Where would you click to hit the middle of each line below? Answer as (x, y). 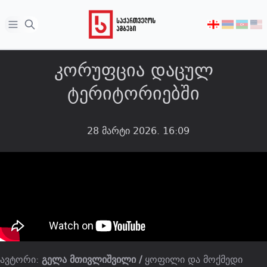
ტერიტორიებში (133, 93)
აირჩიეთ (226, 25)
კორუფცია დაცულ (133, 69)
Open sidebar (38, 25)
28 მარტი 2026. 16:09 (138, 131)
